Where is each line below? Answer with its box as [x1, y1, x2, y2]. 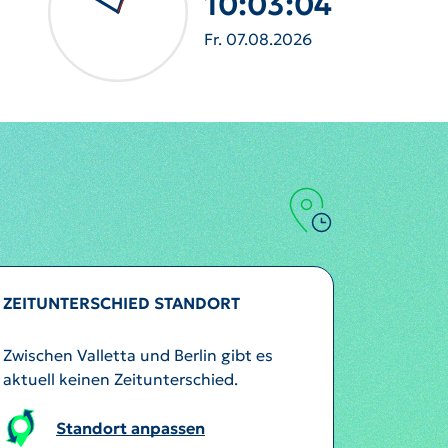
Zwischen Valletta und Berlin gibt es [3, 345, 273, 365]
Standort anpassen [56, 417, 205, 438]
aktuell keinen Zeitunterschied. [3, 369, 238, 389]
